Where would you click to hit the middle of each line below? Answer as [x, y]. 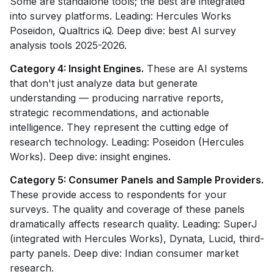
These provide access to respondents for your [118, 194]
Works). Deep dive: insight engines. [90, 157]
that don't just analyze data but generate [104, 83]
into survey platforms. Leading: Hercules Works [120, 16]
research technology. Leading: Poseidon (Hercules [127, 142]
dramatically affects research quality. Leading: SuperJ [134, 224]
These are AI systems [196, 68]
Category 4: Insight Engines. [77, 68]
